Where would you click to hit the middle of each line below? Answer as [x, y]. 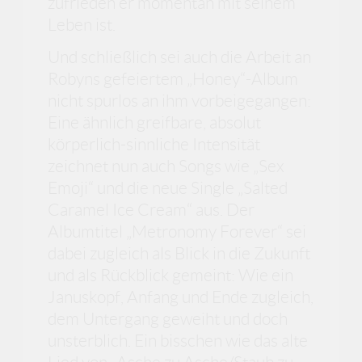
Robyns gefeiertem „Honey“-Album [173, 78]
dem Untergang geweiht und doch [168, 318]
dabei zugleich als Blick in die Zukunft [179, 253]
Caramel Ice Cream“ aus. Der [152, 209]
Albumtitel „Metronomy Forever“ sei [177, 231]
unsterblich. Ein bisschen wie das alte [178, 340]
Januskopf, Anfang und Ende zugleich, [181, 297]
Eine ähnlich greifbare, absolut [155, 122]
